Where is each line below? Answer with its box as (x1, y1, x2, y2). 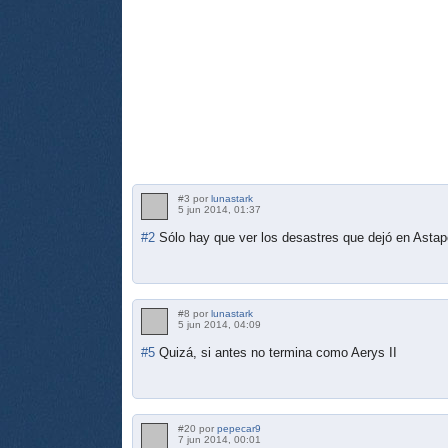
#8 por (178, 307, 211, 319)
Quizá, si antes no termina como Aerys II (159, 344, 397, 360)
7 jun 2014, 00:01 (178, 433, 261, 445)
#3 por (178, 192, 211, 204)
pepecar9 (217, 422, 261, 434)
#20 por (178, 422, 217, 434)
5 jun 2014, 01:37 (178, 203, 261, 215)
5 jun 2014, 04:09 (178, 318, 261, 330)
